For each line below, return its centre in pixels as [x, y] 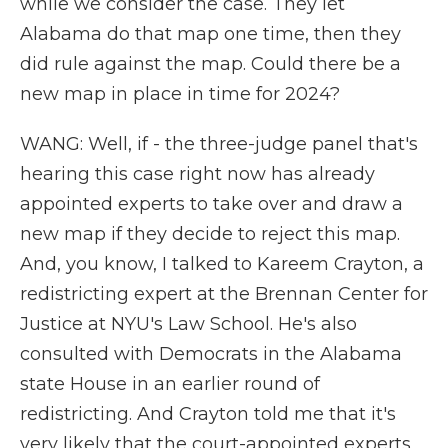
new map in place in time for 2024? [180, 94]
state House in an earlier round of [170, 384]
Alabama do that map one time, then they [210, 34]
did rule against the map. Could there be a [210, 64]
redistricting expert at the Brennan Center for [224, 294]
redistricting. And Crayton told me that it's [208, 414]
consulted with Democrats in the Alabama [211, 354]
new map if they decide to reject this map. [210, 234]
